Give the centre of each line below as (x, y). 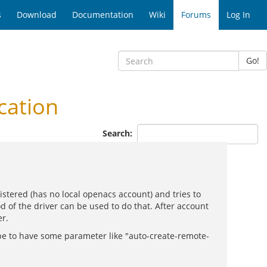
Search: (119, 133)
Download (37, 15)
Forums (196, 15)
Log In (238, 15)
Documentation (103, 15)
